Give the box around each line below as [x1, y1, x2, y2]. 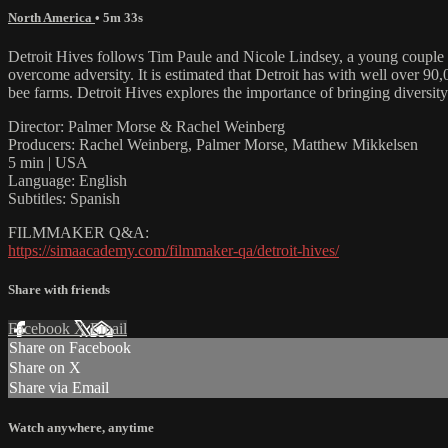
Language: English [8, 171, 127, 189]
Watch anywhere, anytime [8, 420, 154, 436]
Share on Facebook [9, 339, 131, 357]
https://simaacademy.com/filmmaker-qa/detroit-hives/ [8, 241, 339, 259]
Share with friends [8, 282, 110, 298]
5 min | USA [8, 153, 88, 171]
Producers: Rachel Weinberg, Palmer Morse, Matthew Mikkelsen [8, 135, 418, 153]
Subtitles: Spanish [8, 189, 120, 207]
